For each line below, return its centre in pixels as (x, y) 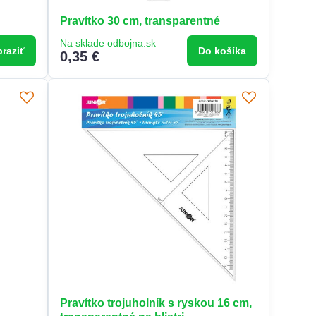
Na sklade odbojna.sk (108, 43)
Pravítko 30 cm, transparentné (140, 21)
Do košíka (223, 51)
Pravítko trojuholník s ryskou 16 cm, (156, 303)
